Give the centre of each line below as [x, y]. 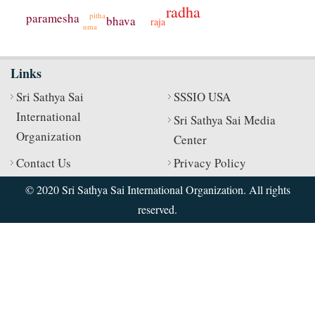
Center [190, 140]
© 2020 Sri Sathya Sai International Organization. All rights [157, 190]
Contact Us [44, 163]
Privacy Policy [210, 163]
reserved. [157, 210]
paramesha [53, 18]
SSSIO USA [202, 97]
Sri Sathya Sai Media [225, 120]
